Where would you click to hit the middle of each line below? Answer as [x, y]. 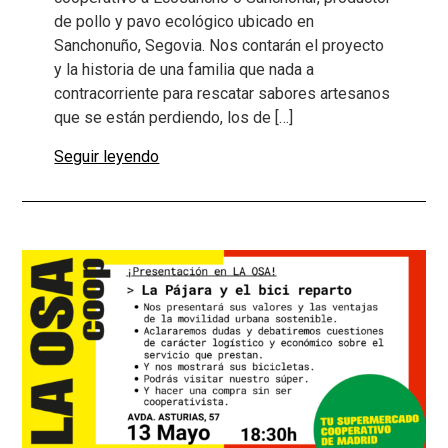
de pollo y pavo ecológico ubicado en [184, 22]
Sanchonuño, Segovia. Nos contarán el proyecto [219, 46]
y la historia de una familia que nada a [184, 70]
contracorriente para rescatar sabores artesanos [222, 94]
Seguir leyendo [107, 156]
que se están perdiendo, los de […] [174, 118]
